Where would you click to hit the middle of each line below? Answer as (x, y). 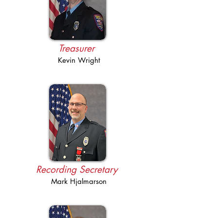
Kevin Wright (79, 60)
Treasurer (76, 48)
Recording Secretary (76, 170)
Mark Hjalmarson (79, 181)
